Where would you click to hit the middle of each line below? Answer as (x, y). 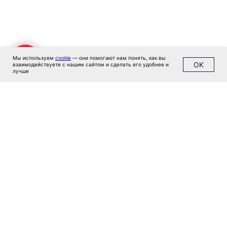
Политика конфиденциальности (81, 39)
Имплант (25, 15)
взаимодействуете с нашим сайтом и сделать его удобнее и (91, 64)
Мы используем (34, 58)
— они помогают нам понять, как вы (118, 58)
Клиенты (24, 5)
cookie (63, 58)
